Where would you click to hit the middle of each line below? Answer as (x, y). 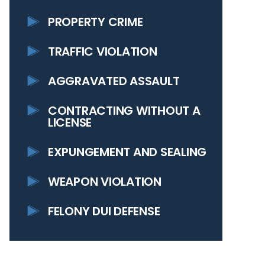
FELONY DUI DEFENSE (104, 211)
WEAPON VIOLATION (105, 182)
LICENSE (70, 122)
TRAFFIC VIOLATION (103, 51)
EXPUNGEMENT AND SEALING (127, 152)
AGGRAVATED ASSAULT (114, 81)
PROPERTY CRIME (96, 22)
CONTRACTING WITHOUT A (124, 111)
